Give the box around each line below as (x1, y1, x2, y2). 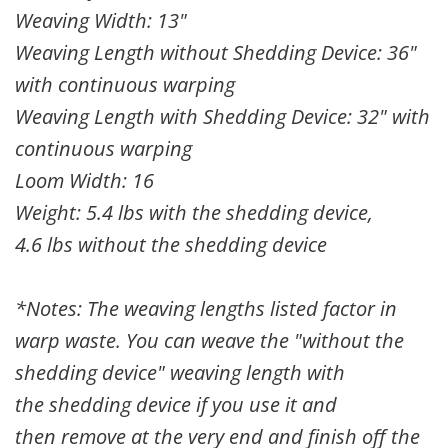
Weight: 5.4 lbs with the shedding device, (15, 199, 373, 226)
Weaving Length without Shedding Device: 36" (15, 39, 417, 66)
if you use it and (196, 391, 337, 418)
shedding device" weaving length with (15, 359, 345, 386)
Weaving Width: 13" (15, 7, 187, 34)
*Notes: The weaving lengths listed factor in (15, 295, 397, 322)
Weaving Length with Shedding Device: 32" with (15, 103, 430, 130)
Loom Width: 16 (15, 167, 154, 194)
